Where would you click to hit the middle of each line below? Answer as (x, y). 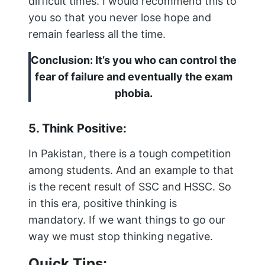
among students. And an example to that (131, 170)
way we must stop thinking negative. (121, 237)
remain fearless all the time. (97, 34)
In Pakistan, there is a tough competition (130, 154)
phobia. (134, 93)
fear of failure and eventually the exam (134, 77)
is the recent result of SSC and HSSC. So (130, 187)
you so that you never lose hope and (120, 18)
